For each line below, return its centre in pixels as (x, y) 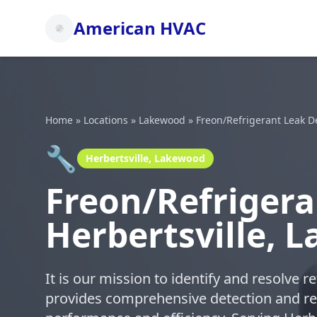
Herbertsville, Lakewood (145, 158)
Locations (106, 120)
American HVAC (140, 28)
